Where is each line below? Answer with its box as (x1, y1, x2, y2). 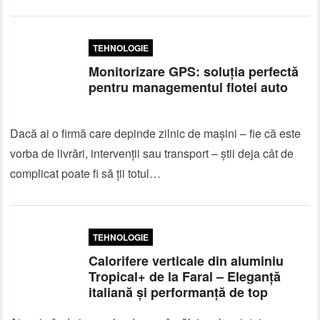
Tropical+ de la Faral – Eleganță (89, 267, 281, 286)
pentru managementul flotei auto (89, 78, 289, 96)
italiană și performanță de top (89, 283, 269, 301)
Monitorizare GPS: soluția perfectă (89, 62, 299, 81)
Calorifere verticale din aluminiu (89, 251, 284, 270)
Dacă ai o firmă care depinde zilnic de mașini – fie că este (10, 125, 301, 141)
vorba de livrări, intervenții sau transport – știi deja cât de (10, 145, 294, 161)
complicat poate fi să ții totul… (10, 165, 161, 181)
